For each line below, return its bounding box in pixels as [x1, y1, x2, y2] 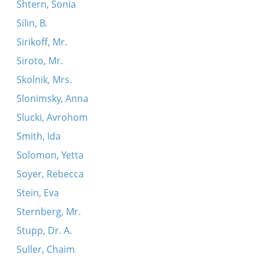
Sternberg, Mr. [16, 205, 81, 218]
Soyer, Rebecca [16, 167, 84, 180]
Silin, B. [16, 16, 47, 29]
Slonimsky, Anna [16, 92, 88, 105]
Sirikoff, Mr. [16, 35, 67, 48]
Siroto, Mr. [16, 54, 63, 67]
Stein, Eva [16, 186, 59, 199]
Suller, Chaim [16, 243, 75, 256]
